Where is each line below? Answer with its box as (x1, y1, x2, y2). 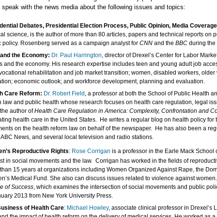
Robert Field (52, 90, 85, 97)
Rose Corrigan (72, 148, 110, 155)
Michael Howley (67, 204, 108, 211)
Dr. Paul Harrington (51, 52, 102, 59)
